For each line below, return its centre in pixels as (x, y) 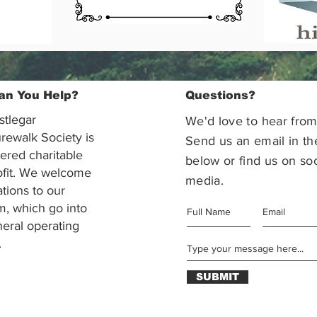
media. (204, 180)
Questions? (220, 95)
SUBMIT (217, 277)
